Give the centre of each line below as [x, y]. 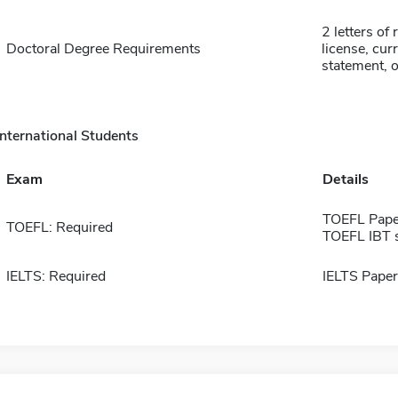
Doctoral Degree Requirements [103, 48]
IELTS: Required [56, 276]
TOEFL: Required [59, 227]
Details [345, 179]
